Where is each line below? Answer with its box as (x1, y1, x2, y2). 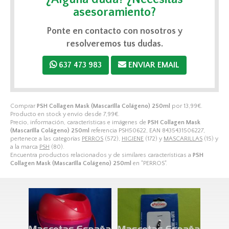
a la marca (10, 143, 39, 150)
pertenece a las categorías (10, 135, 82, 142)
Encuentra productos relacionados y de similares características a (10, 151, 193, 158)
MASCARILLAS (164, 135, 202, 142)
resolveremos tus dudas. (66, 38, 163, 49)
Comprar (10, 102, 37, 109)
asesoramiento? (73, 5, 156, 19)
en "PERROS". (131, 159, 167, 167)
